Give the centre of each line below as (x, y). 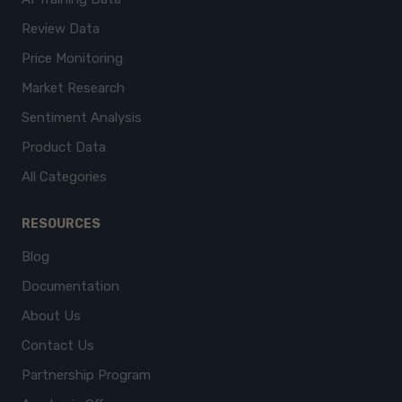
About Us (51, 316)
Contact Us (58, 345)
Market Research (73, 88)
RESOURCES (61, 224)
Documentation (70, 286)
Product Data (64, 147)
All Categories (64, 177)
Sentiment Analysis (82, 118)
